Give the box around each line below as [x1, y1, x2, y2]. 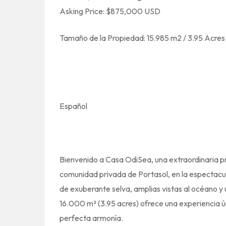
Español [60, 101, 87, 111]
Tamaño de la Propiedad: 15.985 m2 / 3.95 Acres [60, 33, 225, 43]
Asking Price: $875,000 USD [60, 6, 160, 16]
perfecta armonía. [60, 213, 123, 223]
